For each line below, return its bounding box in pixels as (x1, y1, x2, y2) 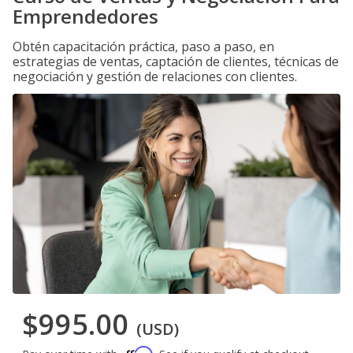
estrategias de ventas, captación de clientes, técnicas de (13, 53, 339, 70)
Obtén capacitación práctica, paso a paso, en (13, 38, 274, 55)
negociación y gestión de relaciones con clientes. (13, 68, 297, 85)
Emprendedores (13, 3, 158, 29)
